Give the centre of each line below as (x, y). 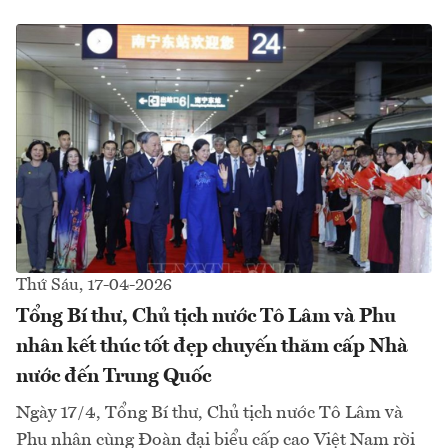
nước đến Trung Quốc (113, 377)
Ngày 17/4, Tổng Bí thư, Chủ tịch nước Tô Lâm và (209, 413)
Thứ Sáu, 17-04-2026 (94, 286)
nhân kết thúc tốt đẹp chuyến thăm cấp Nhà (212, 347)
